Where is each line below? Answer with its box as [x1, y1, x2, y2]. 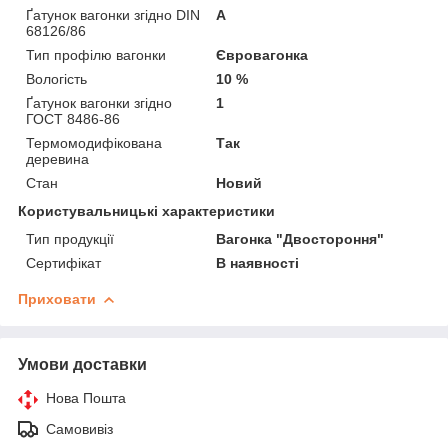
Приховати [18, 291, 96, 308]
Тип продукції [26, 231, 114, 248]
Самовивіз [46, 421, 113, 438]
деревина [26, 151, 89, 168]
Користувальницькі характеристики [18, 203, 275, 220]
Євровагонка [216, 47, 309, 64]
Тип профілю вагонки [26, 47, 166, 64]
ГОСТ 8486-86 [26, 111, 120, 128]
